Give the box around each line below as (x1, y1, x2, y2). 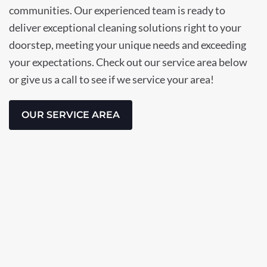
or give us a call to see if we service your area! (9, 72, 214, 86)
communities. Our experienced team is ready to (9, 3, 225, 17)
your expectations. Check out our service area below (9, 55, 247, 69)
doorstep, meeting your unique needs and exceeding (9, 38, 246, 51)
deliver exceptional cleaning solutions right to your (9, 20, 241, 34)
